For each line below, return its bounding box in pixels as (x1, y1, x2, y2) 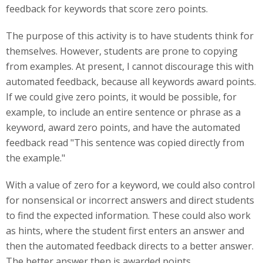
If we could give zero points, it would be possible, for (6, 90, 237, 103)
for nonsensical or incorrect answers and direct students (6, 194, 254, 207)
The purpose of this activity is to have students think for (6, 29, 254, 42)
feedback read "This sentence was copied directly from (6, 136, 244, 149)
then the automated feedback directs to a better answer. (6, 240, 254, 252)
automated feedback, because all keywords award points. (6, 75, 256, 88)
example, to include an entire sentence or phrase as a (6, 106, 241, 119)
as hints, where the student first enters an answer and (6, 224, 244, 237)
